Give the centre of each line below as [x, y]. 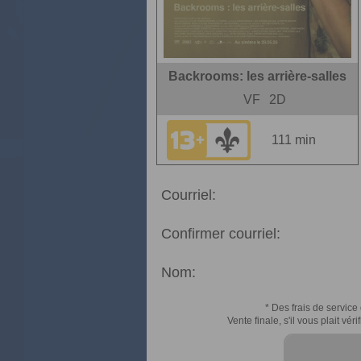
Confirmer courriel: [221, 234]
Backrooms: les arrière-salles [257, 76]
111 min [294, 140]
